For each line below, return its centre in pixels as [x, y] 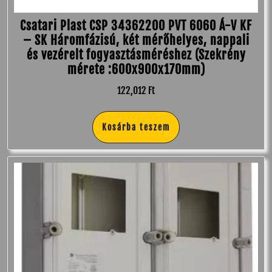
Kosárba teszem [136, 127]
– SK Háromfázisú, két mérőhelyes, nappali [136, 40]
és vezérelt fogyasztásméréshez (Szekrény [136, 55]
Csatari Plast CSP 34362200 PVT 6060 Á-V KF [136, 25]
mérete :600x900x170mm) [136, 69]
